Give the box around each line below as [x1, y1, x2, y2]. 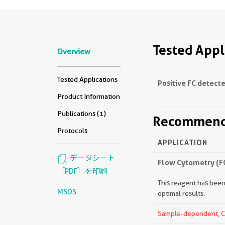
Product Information [57, 92, 120, 101]
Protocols [57, 127, 87, 135]
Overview [57, 47, 90, 57]
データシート [68, 154, 115, 163]
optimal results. [158, 189, 205, 198]
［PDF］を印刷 [57, 166, 107, 176]
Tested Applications [57, 75, 118, 84]
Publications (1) [57, 109, 106, 118]
